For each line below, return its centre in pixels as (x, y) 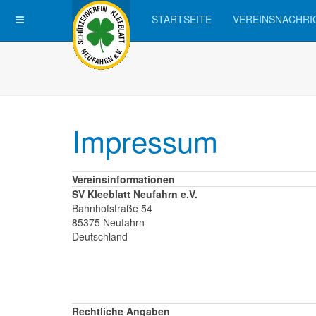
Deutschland (100, 236)
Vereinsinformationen (123, 179)
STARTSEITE (182, 19)
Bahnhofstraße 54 (112, 208)
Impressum (145, 140)
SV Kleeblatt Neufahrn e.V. (135, 194)
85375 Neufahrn (108, 222)
